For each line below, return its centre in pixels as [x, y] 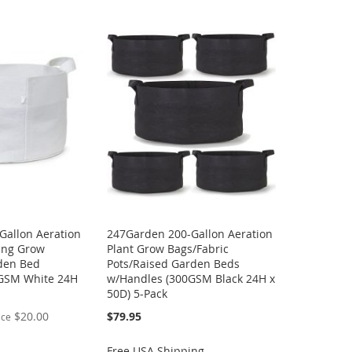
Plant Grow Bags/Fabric [168, 249]
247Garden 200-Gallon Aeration [190, 234]
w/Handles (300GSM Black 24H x [191, 279]
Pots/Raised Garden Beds [174, 264]
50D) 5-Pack [137, 294]
